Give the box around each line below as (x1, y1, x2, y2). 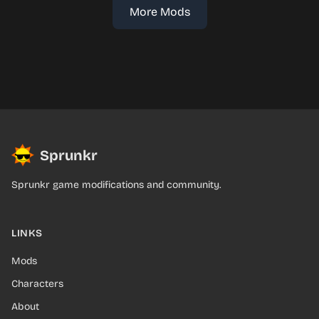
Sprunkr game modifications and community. (11, 179, 221, 191)
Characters (11, 278, 63, 290)
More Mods (129, 5, 190, 19)
